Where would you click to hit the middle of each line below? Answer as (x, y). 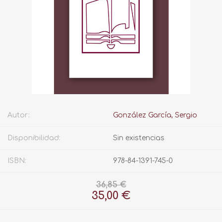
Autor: (19, 115)
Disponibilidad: (34, 138)
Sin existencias (139, 138)
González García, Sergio (155, 115)
